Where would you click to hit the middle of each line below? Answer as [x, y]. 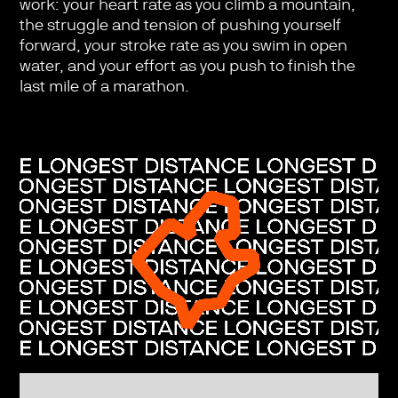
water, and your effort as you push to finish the [187, 66]
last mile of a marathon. [104, 86]
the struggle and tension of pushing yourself [180, 25]
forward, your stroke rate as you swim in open [183, 45]
